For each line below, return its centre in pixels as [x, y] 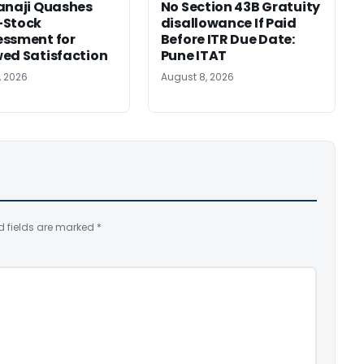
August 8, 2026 [197, 77]
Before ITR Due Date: [227, 40]
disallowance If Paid [228, 24]
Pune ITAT [194, 56]
